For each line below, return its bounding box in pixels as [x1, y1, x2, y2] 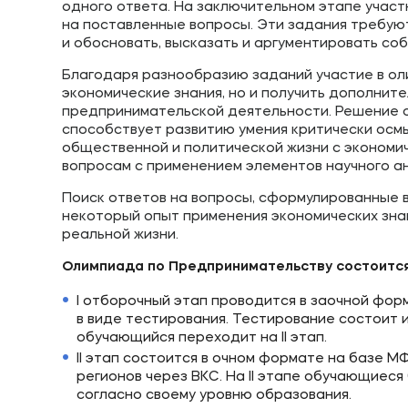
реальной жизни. [62, 229, 182, 242]
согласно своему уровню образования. [76, 389, 355, 403]
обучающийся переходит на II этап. [76, 331, 327, 345]
